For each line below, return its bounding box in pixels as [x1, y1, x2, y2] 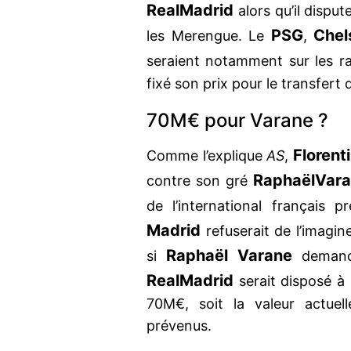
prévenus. [147, 317, 212, 335]
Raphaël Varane [165, 246, 292, 266]
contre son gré [147, 172, 253, 190]
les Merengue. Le [147, 27, 271, 45]
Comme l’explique [147, 147, 267, 165]
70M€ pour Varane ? [147, 109, 328, 132]
